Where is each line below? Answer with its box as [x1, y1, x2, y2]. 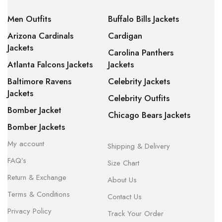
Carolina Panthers [108, 47, 173, 58]
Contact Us [107, 191, 142, 202]
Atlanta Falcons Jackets [7, 58, 93, 70]
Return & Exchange [7, 172, 66, 183]
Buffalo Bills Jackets [108, 13, 179, 25]
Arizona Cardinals [7, 30, 73, 42]
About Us [107, 174, 137, 185]
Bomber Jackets [7, 121, 65, 133]
